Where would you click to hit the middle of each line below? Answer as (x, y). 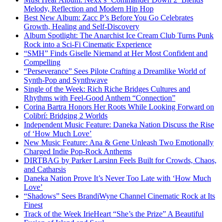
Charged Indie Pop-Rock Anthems (78, 151)
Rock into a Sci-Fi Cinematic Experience (88, 44)
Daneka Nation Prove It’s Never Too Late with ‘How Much (117, 178)
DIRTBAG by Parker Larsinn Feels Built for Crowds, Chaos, (120, 160)
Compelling (42, 62)
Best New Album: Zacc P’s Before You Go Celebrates (109, 17)
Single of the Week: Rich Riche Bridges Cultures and (107, 89)
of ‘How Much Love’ (58, 133)
